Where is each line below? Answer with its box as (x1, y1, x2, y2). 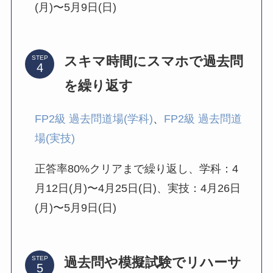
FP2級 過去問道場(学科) (35, 113, 154, 126)
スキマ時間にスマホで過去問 (64, 54, 244, 69)
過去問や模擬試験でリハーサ (64, 254, 242, 270)
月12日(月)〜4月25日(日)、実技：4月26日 (35, 182, 241, 195)
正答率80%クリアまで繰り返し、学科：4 (35, 163, 239, 175)
